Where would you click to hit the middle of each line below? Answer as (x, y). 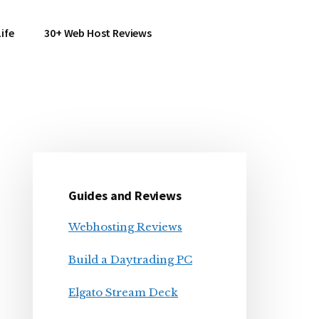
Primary (83, 167)
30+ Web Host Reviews (98, 33)
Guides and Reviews (125, 195)
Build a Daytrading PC (130, 260)
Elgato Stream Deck (123, 292)
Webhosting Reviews (125, 227)
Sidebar (79, 199)
